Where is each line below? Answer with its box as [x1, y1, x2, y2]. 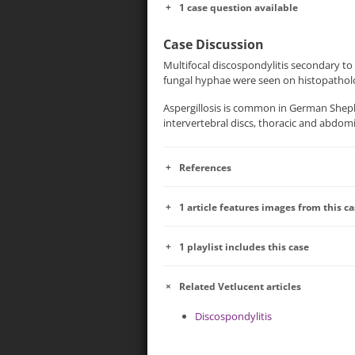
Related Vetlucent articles [179, 279, 301, 293]
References [179, 160, 231, 174]
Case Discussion [163, 35, 264, 53]
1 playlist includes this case [179, 239, 309, 254]
